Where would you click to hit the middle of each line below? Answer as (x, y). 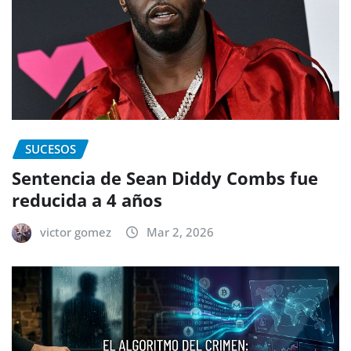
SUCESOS (51, 149)
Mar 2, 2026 (180, 232)
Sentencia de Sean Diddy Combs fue (165, 178)
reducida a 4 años (89, 200)
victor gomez (76, 232)
